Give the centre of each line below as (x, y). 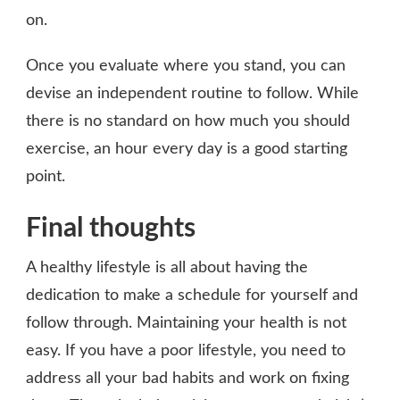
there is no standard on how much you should (188, 121)
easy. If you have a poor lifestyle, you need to (186, 351)
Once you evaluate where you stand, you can (186, 66)
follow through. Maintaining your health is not (186, 324)
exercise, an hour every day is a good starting (187, 149)
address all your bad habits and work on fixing (187, 379)
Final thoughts (111, 229)
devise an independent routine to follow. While (192, 93)
